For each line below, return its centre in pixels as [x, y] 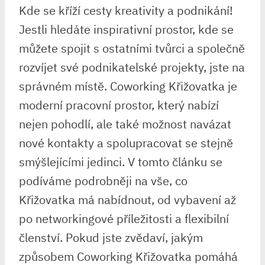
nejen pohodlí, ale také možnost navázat [125, 124]
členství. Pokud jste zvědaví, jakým [111, 237]
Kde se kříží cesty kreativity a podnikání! [126, 10]
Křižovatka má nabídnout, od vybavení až [127, 199]
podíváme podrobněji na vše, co [103, 180]
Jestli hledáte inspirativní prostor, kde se [126, 29]
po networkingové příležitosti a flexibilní [124, 218]
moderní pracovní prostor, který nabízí [119, 105]
